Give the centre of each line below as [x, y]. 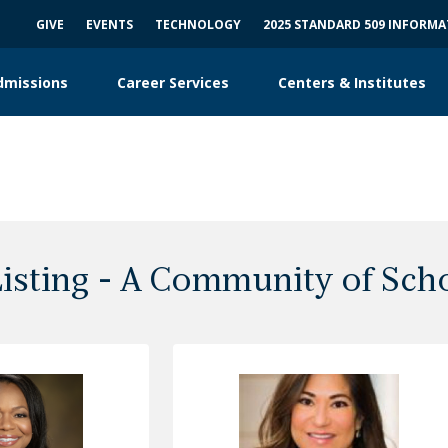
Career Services [173, 82]
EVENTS [109, 24]
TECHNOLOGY [198, 24]
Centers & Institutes [352, 82]
